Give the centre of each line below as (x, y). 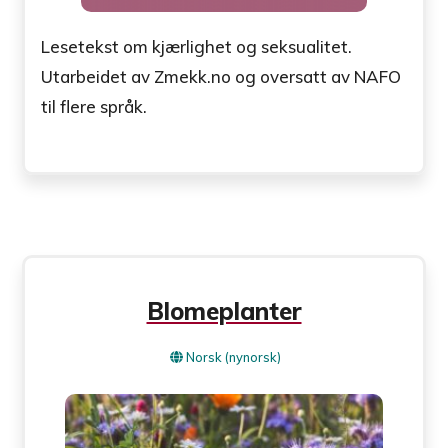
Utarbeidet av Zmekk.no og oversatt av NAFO (221, 76)
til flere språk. (94, 106)
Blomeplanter (224, 310)
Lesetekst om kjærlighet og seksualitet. (197, 46)
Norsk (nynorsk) (233, 356)
